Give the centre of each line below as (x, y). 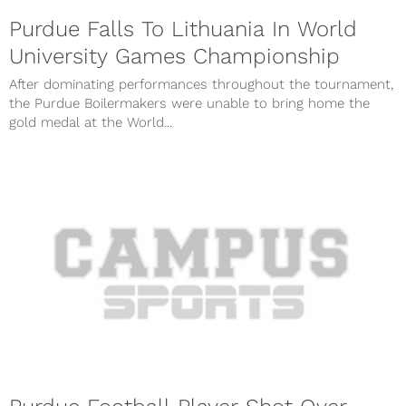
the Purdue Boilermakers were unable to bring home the (189, 104)
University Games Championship (174, 57)
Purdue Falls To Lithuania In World (183, 29)
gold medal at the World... (91, 123)
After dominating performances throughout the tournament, (201, 85)
